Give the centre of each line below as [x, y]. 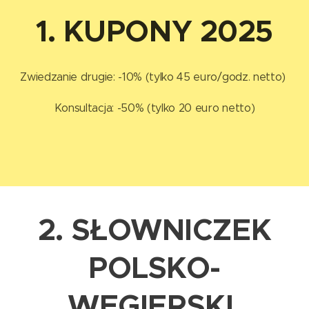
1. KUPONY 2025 [154, 31]
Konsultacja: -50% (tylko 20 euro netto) [154, 108]
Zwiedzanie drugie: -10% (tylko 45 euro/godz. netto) [154, 77]
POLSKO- [154, 268]
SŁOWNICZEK [171, 230]
